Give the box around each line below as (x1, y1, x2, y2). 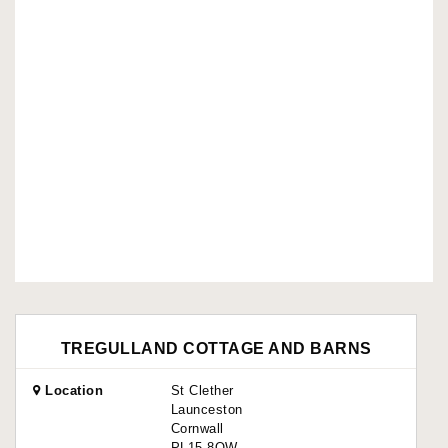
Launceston (170, 401, 243, 417)
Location (40, 382, 103, 398)
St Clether (170, 382, 234, 398)
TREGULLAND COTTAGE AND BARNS (60, 339, 372, 357)
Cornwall (170, 420, 224, 436)
